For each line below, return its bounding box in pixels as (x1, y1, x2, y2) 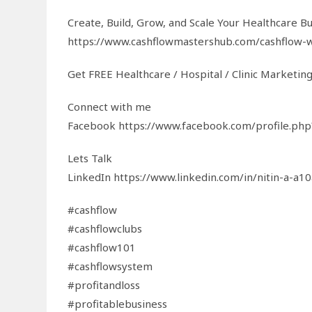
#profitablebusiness (68, 296, 168, 311)
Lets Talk (68, 150, 113, 165)
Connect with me (68, 99, 152, 114)
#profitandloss (68, 277, 141, 292)
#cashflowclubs (68, 221, 143, 235)
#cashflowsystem (68, 258, 153, 273)
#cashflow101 (68, 240, 136, 254)
